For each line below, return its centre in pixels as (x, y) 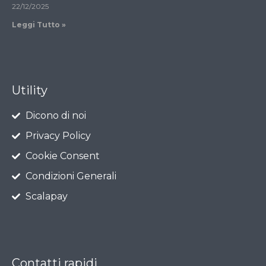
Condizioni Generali (71, 176)
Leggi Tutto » (39, 24)
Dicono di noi (56, 116)
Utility (30, 91)
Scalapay (46, 197)
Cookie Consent (62, 156)
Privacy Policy (58, 136)
